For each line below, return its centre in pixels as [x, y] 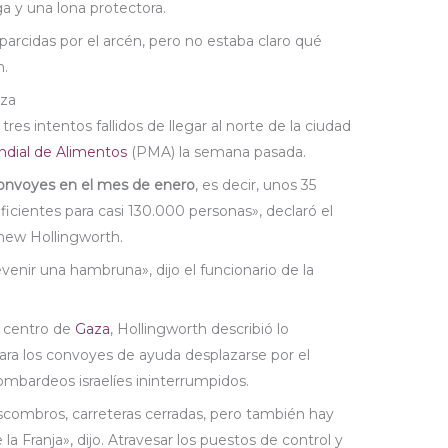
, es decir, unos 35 [256, 185]
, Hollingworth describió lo [200, 329]
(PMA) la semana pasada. [217, 152]
